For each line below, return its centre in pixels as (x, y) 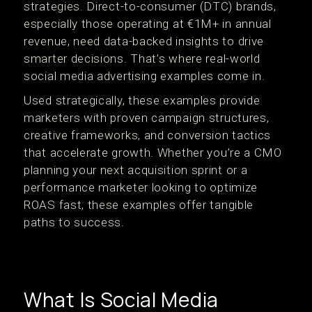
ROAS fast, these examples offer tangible (139, 205)
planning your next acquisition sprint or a (136, 170)
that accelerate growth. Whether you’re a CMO (153, 153)
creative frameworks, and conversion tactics (148, 135)
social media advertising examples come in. (145, 76)
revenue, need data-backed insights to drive (144, 41)
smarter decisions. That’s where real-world (142, 58)
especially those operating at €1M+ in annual (148, 24)
